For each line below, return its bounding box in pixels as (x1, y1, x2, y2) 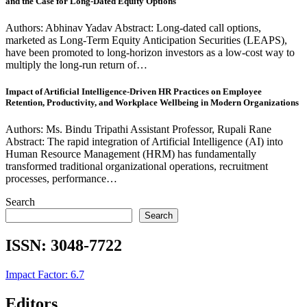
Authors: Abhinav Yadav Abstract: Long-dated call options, (5, 22, 261, 34)
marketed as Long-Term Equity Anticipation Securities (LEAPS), (5, 34, 287, 47)
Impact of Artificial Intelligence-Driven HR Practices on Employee (5, 86, 262, 97)
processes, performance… (5, 173, 117, 185)
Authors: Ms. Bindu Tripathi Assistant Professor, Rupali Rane (5, 123, 271, 136)
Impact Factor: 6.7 (5, 269, 84, 281)
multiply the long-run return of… (5, 59, 147, 71)
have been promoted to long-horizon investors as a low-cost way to (5, 47, 295, 59)
